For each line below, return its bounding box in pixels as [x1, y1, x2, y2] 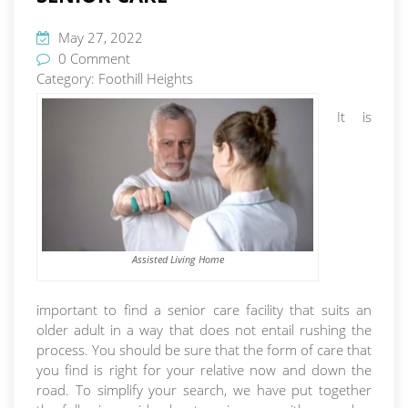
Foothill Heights [98, 69, 193, 88]
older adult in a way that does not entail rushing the [36, 320, 372, 339]
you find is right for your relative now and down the [36, 360, 372, 379]
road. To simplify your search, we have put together [36, 380, 372, 399]
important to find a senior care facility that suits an [36, 300, 372, 319]
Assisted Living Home [131, 251, 224, 266]
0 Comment [55, 49, 130, 68]
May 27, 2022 [55, 28, 143, 47]
